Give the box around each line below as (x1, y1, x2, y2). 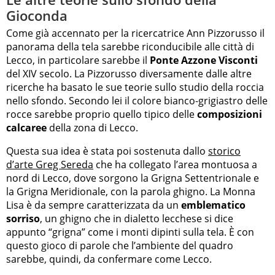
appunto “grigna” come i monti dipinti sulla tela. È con (6, 225, 254, 239)
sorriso (6, 212, 40, 226)
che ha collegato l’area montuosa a (93, 158, 257, 172)
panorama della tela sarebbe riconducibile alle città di (6, 40, 254, 54)
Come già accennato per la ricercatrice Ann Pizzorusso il (6, 26, 265, 41)
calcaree (6, 121, 47, 135)
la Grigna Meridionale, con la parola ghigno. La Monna (6, 185, 255, 199)
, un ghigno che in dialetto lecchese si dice (40, 212, 233, 226)
